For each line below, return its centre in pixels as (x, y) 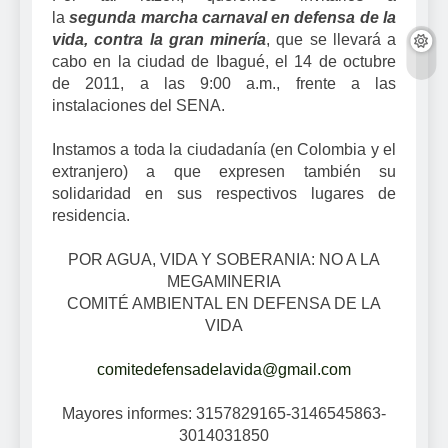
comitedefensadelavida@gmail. (209, 370)
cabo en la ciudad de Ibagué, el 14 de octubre (224, 62)
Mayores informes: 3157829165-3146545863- (224, 414)
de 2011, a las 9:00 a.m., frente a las (224, 84)
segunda (103, 18)
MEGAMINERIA (224, 282)
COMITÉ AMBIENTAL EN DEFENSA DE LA (224, 304)
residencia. (91, 216)
